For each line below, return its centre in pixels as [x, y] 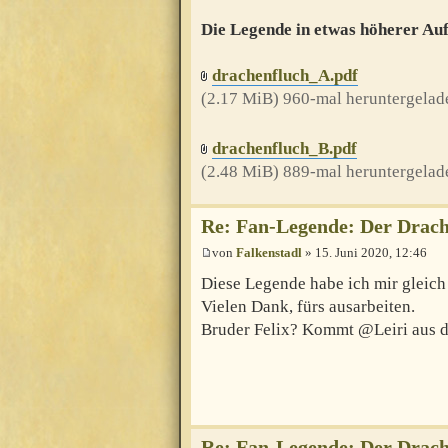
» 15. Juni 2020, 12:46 [364, 252]
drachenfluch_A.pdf [285, 75]
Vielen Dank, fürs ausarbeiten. [308, 307]
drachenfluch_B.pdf [284, 148]
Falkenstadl [269, 252]
